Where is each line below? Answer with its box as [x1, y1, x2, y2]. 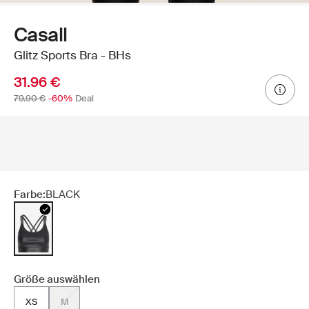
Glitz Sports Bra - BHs [14, 48, 131, 63]
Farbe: [14, 188, 46, 202]
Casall [14, 22, 68, 48]
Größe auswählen [14, 272, 100, 287]
